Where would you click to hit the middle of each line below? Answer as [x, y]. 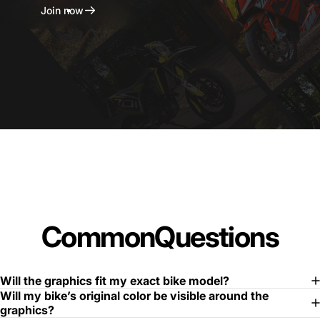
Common [98, 236]
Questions [216, 236]
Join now [62, 10]
